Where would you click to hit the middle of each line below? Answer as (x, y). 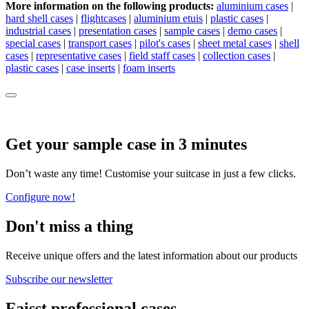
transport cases (100, 43)
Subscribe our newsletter (59, 279)
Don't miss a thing (69, 226)
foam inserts (149, 68)
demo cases (252, 31)
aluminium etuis (168, 19)
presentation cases (118, 31)
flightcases (103, 19)
